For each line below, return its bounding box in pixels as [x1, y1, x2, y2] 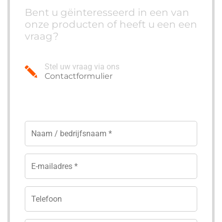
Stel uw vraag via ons [45, 62, 119, 71]
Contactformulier [45, 71, 112, 81]
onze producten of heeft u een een [25, 18, 197, 30]
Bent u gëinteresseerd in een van [25, 6, 189, 18]
